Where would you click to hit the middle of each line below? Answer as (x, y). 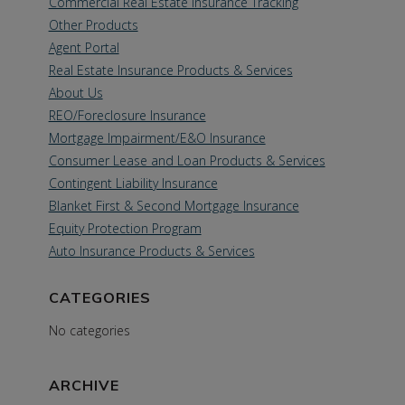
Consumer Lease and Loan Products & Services (187, 160)
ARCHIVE (84, 385)
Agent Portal (84, 47)
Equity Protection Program (125, 228)
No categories (89, 330)
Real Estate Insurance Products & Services (170, 70)
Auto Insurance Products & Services (151, 251)
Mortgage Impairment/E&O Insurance (157, 138)
